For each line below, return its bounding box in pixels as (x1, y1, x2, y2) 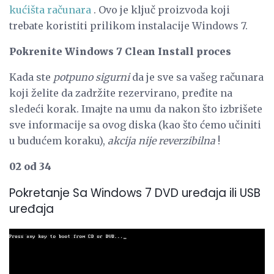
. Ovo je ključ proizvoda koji (91, 3, 230, 16)
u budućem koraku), (9, 134, 108, 147)
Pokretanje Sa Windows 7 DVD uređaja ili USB (9, 185, 261, 202)
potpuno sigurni (53, 70, 130, 83)
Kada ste (9, 70, 53, 83)
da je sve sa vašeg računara (130, 70, 264, 83)
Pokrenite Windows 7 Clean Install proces (9, 45, 231, 57)
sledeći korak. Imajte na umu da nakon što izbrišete (9, 102, 262, 115)
